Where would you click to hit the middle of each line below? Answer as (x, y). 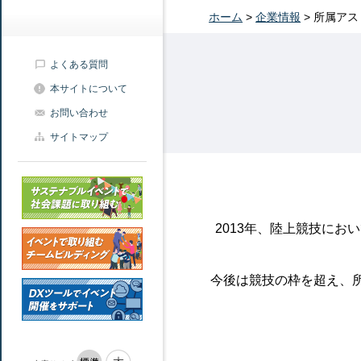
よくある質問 (79, 65)
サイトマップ (79, 137)
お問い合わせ (79, 113)
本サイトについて (89, 89)
